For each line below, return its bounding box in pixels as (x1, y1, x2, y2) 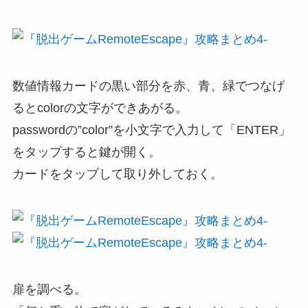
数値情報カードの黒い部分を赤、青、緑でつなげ (12, 78, 285, 93)
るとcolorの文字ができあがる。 (12, 100, 188, 115)
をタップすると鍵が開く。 (12, 144, 161, 159)
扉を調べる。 (12, 282, 87, 296)
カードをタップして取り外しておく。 (12, 166, 223, 181)
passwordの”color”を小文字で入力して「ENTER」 (12, 122, 291, 137)
